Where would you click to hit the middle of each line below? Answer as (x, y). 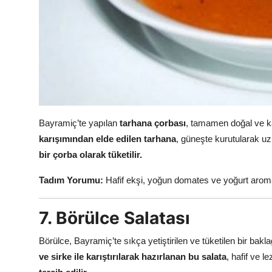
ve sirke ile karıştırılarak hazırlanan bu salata (133, 256)
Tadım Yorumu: (71, 180)
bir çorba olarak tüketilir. (90, 154)
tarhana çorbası (153, 123)
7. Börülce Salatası (114, 218)
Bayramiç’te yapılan (79, 123)
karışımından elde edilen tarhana (107, 138)
